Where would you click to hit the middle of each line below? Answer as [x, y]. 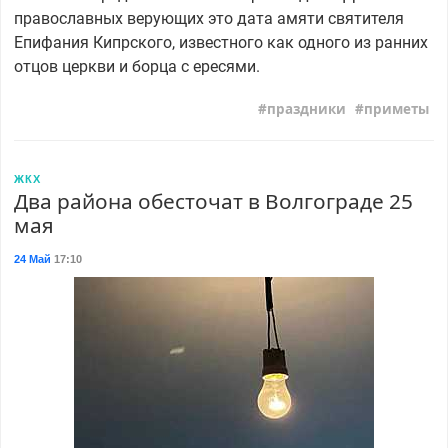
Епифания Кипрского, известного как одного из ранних [220, 42]
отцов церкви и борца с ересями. [136, 66]
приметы [397, 109]
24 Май [32, 259]
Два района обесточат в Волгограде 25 [213, 201]
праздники [306, 109]
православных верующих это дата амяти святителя [208, 18]
